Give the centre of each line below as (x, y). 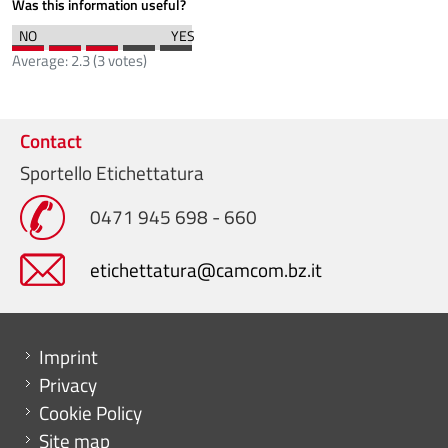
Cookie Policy (90, 412)
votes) (126, 60)
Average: (41, 60)
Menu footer (68, 351)
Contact (51, 140)
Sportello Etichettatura (112, 172)
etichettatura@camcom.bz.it (206, 269)
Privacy (68, 384)
